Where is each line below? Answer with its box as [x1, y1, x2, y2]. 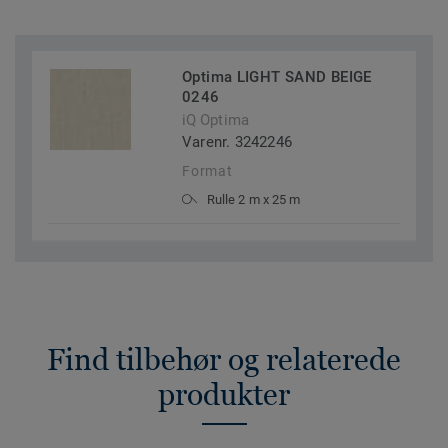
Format [182, 163, 233, 180]
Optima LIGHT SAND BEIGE [182, 68, 372, 87]
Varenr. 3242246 [182, 133, 293, 152]
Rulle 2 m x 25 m [207, 192, 301, 208]
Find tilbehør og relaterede [47, 342, 401, 378]
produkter [158, 377, 290, 413]
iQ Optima [182, 111, 249, 130]
